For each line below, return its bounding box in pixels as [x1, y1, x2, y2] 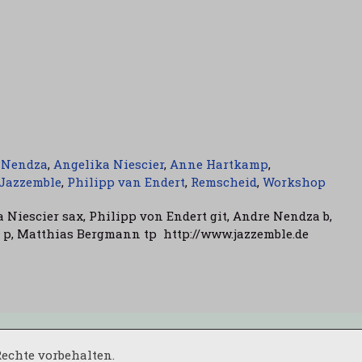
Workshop [263, 174, 326, 190]
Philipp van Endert [67, 174, 185, 190]
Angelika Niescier [53, 156, 164, 172]
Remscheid [191, 174, 257, 190]
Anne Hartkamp [170, 156, 268, 172]
